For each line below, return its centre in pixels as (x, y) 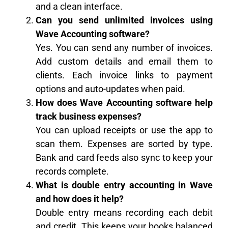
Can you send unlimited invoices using (124, 20)
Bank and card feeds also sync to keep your (124, 158)
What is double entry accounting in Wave (124, 185)
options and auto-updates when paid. (110, 89)
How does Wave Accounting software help (124, 103)
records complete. (72, 172)
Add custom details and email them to (124, 62)
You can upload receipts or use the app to (124, 130)
